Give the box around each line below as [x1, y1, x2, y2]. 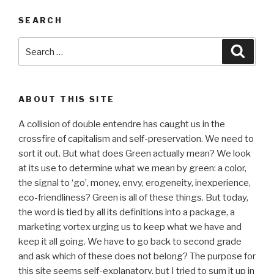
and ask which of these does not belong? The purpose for [18, 250, 256, 262]
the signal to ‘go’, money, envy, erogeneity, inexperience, [18, 177, 251, 188]
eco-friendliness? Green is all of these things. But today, [18, 191, 248, 203]
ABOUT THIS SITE [18, 94, 115, 105]
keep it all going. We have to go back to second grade [18, 235, 242, 247]
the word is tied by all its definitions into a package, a [18, 206, 235, 218]
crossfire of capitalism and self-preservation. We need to [18, 133, 254, 144]
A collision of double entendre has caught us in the [18, 118, 225, 130]
